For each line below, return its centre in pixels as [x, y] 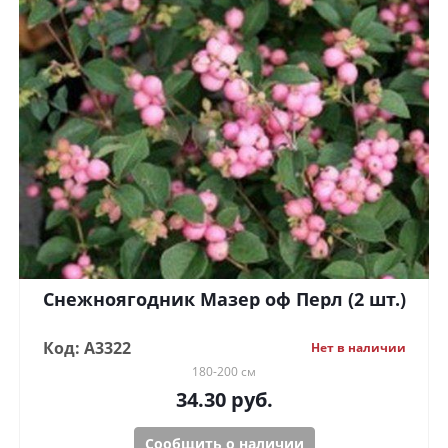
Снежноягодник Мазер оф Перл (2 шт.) [302, 299]
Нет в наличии [358, 348]
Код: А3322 [86, 348]
